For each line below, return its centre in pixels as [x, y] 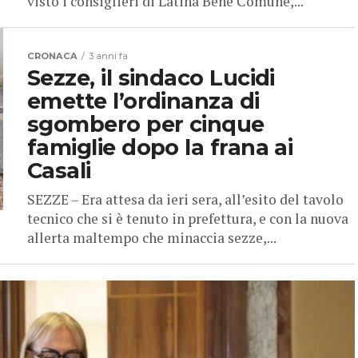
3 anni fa [108, 56]
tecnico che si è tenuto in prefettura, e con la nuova [188, 219]
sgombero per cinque [146, 125]
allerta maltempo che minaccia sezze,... [152, 238]
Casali [59, 171]
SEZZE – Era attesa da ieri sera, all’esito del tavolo [185, 200]
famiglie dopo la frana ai [160, 148]
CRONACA [52, 56]
